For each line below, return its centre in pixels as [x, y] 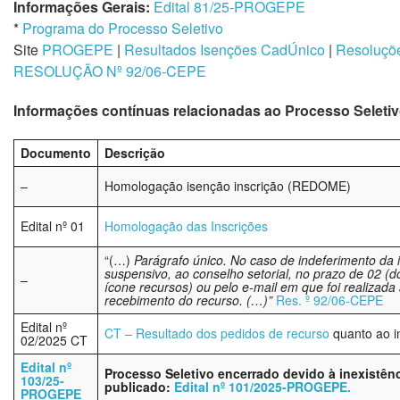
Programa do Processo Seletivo [123, 28]
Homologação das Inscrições [186, 226]
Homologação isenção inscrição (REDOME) [228, 186]
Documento [56, 153]
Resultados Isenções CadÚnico [225, 50]
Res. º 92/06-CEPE [329, 300]
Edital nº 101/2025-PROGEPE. [262, 387]
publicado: [139, 387]
